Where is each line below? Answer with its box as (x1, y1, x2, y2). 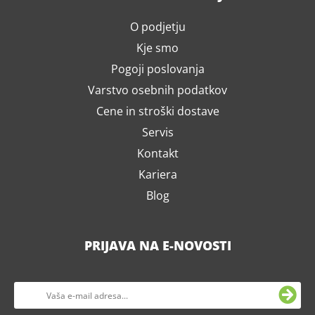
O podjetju (129, 19, 186, 34)
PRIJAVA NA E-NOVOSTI (84, 237, 231, 254)
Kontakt (136, 146, 179, 161)
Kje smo (136, 40, 179, 56)
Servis (141, 124, 174, 140)
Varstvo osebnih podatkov (88, 82, 227, 98)
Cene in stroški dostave (96, 103, 219, 119)
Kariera (138, 167, 177, 182)
